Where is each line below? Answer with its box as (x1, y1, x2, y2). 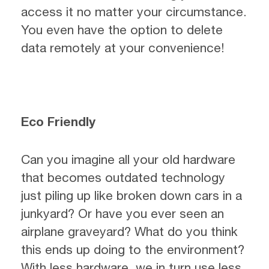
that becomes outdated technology (21, 169, 225, 184)
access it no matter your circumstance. (21, 4, 247, 19)
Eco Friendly (21, 114, 95, 129)
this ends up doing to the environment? (21, 241, 244, 256)
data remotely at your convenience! (21, 40, 224, 55)
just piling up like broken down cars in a (21, 187, 242, 202)
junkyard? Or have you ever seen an (21, 205, 224, 220)
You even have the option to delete (21, 22, 223, 37)
